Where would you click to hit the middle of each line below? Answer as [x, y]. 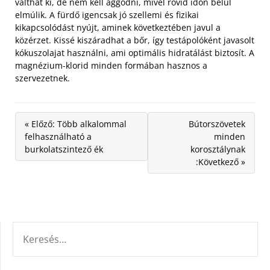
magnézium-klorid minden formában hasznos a [111, 66]
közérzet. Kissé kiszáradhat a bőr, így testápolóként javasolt [135, 40]
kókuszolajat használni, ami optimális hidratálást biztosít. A [135, 53]
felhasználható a [58, 137]
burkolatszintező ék [64, 149]
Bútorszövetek [217, 124]
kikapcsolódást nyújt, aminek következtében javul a [118, 28]
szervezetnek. [42, 78]
